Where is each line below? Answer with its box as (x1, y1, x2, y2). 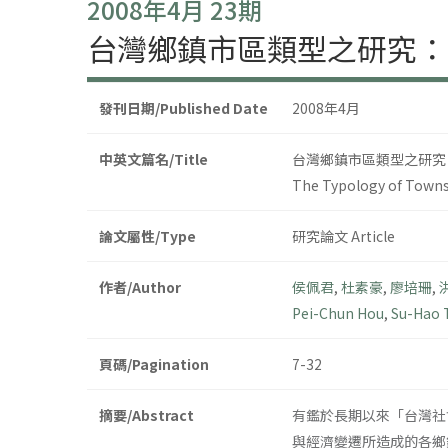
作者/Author (99, 277, 181, 298)
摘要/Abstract (99, 405, 194, 426)
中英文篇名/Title (99, 149, 208, 170)
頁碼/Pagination (99, 354, 209, 375)
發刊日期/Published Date (99, 98, 268, 119)
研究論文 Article (292, 226, 395, 247)
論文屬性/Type (99, 226, 196, 247)
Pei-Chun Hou (292, 303, 384, 324)
